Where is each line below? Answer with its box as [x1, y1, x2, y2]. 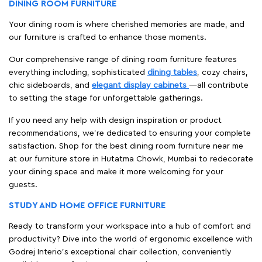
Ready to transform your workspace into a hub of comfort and [9, 222, 251, 230]
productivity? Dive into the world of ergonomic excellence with [9, 235, 253, 243]
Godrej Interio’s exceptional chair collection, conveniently [9, 247, 232, 256]
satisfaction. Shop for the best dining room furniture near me [9, 142, 243, 150]
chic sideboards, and [9, 81, 92, 89]
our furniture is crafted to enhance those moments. [9, 33, 206, 42]
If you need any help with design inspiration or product [9, 116, 222, 125]
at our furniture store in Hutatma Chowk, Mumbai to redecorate [9, 154, 253, 163]
